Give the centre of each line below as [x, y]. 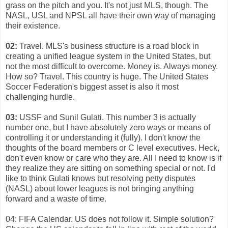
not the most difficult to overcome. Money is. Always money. [112, 66]
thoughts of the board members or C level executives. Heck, [112, 148]
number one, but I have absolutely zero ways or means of [108, 127]
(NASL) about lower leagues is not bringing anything [100, 188]
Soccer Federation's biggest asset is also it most [92, 87]
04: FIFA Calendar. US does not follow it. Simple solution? [110, 219]
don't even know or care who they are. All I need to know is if [113, 158]
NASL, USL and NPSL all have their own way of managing [111, 15]
